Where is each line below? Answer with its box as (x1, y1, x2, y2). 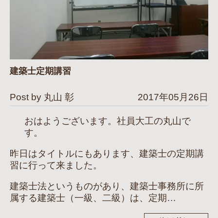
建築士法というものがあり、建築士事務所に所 (10, 181, 204, 191)
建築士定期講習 (10, 66, 71, 76)
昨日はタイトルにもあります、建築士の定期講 (10, 148, 204, 159)
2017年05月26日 (138, 91, 208, 102)
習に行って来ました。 (10, 160, 102, 170)
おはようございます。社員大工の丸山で (24, 115, 191, 126)
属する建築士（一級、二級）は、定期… (10, 192, 176, 203)
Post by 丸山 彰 (10, 91, 74, 102)
